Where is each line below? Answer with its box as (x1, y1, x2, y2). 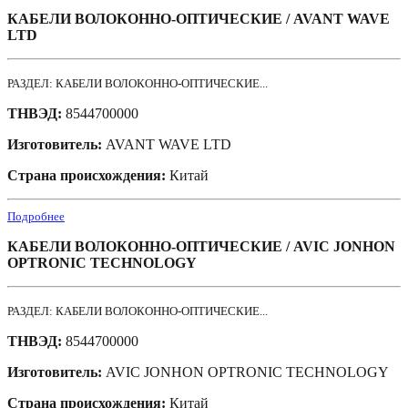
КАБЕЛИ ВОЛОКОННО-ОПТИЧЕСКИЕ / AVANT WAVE (7, 11, 390, 27)
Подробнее (7, 209, 65, 224)
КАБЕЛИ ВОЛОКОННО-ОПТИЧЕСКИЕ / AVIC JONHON (7, 239, 395, 255)
